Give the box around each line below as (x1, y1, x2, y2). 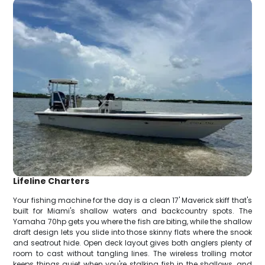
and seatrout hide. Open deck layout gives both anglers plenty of (13, 238, 252, 248)
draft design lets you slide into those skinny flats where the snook (13, 227, 252, 238)
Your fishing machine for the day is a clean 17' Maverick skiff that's (13, 195, 252, 206)
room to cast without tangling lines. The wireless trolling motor (13, 248, 252, 259)
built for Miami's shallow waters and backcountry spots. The (13, 206, 252, 216)
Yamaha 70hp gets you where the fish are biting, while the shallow (13, 216, 252, 227)
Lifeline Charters (13, 175, 90, 188)
